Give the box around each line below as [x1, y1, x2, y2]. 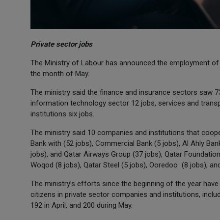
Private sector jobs [30, 40, 92, 49]
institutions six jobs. [30, 110, 94, 118]
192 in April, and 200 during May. [30, 201, 133, 210]
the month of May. [30, 69, 89, 78]
